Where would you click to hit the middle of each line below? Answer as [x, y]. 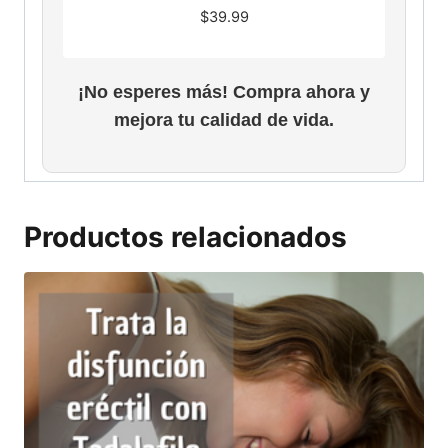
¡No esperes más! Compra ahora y [224, 91]
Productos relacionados [185, 236]
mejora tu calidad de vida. [224, 119]
